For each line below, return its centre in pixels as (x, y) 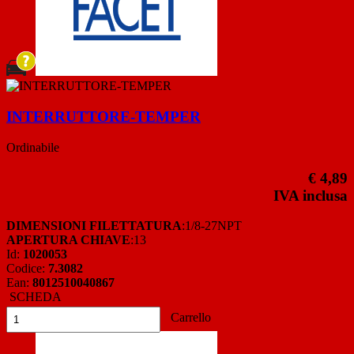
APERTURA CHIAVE (68, 240)
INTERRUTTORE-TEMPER (104, 117)
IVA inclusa (311, 195)
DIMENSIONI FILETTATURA (94, 226)
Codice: (27, 269)
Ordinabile (33, 147)
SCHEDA (34, 297)
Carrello (189, 318)
